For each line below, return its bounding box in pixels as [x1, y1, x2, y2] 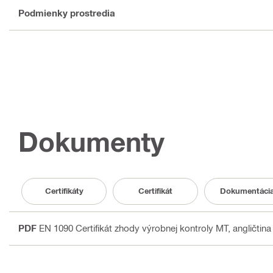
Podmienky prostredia [18, 7, 115, 19]
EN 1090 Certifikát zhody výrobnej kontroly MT [39, 222, 229, 233]
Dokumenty [18, 125, 165, 158]
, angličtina [229, 222, 271, 233]
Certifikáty [44, 186, 83, 196]
